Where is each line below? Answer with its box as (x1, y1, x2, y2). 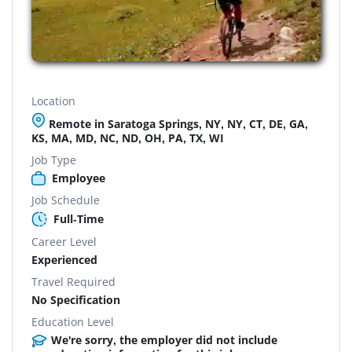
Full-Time (53, 211, 104, 226)
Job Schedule (31, 192, 100, 207)
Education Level (31, 313, 114, 329)
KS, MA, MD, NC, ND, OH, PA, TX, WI (31, 130, 224, 145)
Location (31, 93, 75, 108)
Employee (52, 170, 105, 185)
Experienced (31, 251, 97, 267)
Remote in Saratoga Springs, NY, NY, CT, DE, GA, (46, 115, 308, 131)
